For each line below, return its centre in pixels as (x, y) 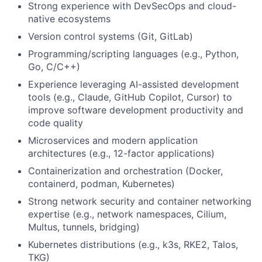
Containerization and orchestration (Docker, (125, 170)
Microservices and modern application (113, 140)
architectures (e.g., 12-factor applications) (121, 153)
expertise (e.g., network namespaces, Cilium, (127, 214)
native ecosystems (69, 18)
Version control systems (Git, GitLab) (111, 36)
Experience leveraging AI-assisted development (134, 84)
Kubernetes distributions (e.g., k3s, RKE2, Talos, (133, 244)
